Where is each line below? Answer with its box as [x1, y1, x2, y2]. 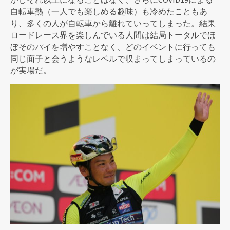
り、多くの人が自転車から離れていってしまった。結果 [10, 18, 216, 29]
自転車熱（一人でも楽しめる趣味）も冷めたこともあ [10, 6, 207, 17]
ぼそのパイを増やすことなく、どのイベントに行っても [10, 42, 216, 52]
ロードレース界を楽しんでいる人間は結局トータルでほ [10, 30, 216, 41]
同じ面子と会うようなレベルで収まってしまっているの [10, 53, 216, 64]
